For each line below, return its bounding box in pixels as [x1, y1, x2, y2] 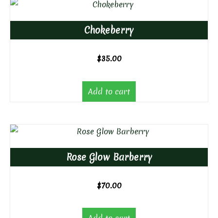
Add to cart [88, 86, 130, 97]
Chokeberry [84, 24, 134, 37]
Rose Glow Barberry [66, 150, 152, 163]
